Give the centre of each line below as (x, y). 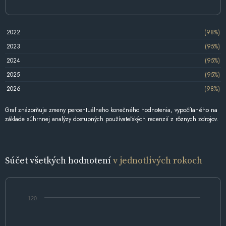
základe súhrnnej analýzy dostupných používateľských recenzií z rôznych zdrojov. (112, 119)
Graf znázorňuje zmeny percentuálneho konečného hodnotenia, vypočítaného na (111, 110)
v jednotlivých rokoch (158, 160)
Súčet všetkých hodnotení (59, 160)
